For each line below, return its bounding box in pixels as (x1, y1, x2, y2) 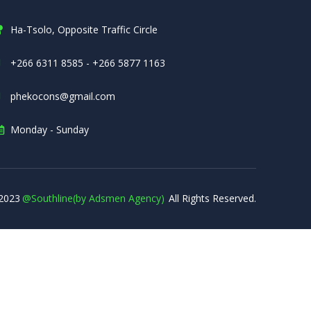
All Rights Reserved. (168, 191, 256, 205)
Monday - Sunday (10, 123, 90, 137)
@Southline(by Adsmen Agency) (22, 191, 165, 205)
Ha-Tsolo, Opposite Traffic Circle (10, 23, 158, 37)
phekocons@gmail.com (10, 90, 116, 103)
